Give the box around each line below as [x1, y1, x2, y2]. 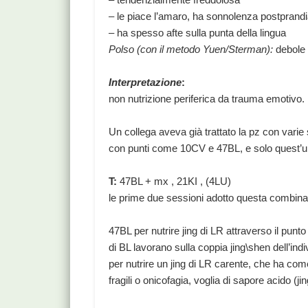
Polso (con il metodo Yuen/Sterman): [109, 43, 274, 56]
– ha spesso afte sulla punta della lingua [109, 27, 287, 39]
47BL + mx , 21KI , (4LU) [117, 175, 232, 188]
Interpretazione [109, 76, 182, 89]
